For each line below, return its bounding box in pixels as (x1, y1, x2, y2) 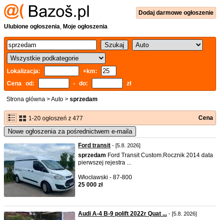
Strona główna (6, 96, 45, 103)
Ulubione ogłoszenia (4, 23, 60, 30)
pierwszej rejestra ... (78, 159, 131, 166)
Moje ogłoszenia (63, 23, 108, 30)
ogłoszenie (184, 9, 214, 16)
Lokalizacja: (7, 68, 44, 75)
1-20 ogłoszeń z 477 (27, 115, 83, 122)
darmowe (156, 9, 184, 16)
